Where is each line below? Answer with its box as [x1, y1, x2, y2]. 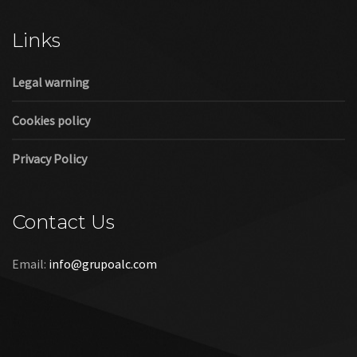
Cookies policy [12, 112, 90, 129]
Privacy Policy [12, 151, 87, 167]
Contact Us [12, 210, 115, 234]
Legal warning [12, 74, 89, 91]
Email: [12, 256, 46, 273]
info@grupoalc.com [49, 256, 157, 273]
